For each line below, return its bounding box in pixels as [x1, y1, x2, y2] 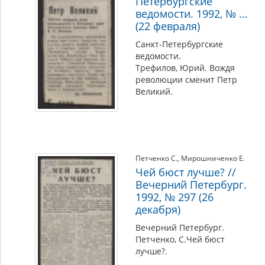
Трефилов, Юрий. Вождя [135, 62, 235, 73]
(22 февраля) [135, 19, 201, 33]
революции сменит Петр [135, 74, 238, 85]
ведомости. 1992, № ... [135, 7, 248, 21]
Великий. [135, 86, 173, 97]
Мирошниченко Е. [181, 153, 245, 163]
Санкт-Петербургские [135, 38, 224, 50]
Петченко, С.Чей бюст [135, 234, 225, 245]
